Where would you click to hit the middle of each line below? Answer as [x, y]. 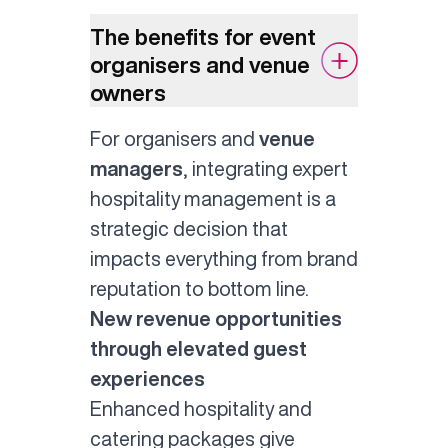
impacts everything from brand [223, 259]
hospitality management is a [212, 199]
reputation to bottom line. [199, 289]
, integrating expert [265, 169]
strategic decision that [188, 229]
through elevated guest [198, 349]
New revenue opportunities [215, 319]
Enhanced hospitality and [200, 409]
